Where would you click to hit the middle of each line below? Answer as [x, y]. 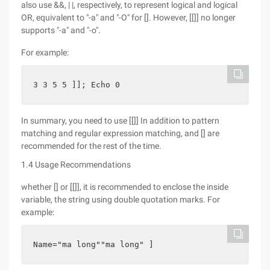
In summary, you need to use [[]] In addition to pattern [120, 121]
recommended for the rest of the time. [91, 146]
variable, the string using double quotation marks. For [121, 199]
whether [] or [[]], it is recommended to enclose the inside [125, 187]
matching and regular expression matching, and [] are [120, 133]
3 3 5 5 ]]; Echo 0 [77, 85]
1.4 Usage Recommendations [76, 165]
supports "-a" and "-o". [61, 30]
